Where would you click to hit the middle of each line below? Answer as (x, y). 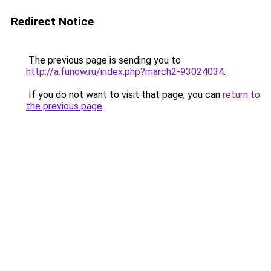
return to (241, 95)
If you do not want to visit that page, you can (124, 95)
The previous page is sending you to (103, 60)
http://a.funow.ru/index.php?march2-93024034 (125, 72)
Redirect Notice (52, 21)
